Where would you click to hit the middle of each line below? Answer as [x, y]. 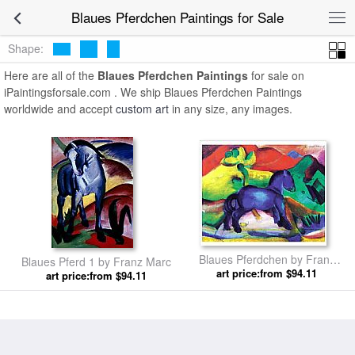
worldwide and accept [60, 109]
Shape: [26, 48]
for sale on [276, 75]
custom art [142, 109]
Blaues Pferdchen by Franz [267, 259]
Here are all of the [51, 75]
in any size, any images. [231, 109]
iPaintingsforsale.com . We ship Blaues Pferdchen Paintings [153, 92]
